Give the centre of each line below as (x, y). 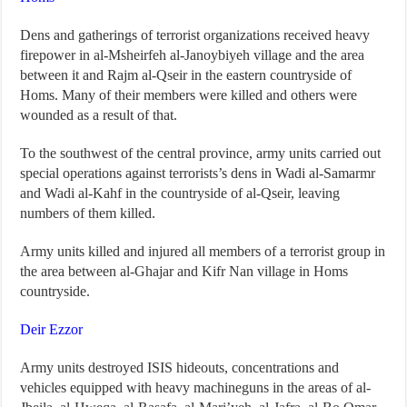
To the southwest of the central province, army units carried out (201, 154)
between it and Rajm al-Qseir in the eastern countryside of (186, 75)
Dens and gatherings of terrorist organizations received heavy (195, 35)
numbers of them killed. (88, 213)
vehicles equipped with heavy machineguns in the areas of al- (196, 388)
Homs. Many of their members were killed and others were (189, 95)
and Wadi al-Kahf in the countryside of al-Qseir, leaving (180, 194)
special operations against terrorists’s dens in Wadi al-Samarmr (198, 174)
